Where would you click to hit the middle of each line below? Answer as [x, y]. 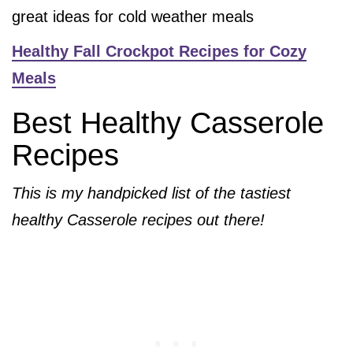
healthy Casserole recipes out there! [138, 220]
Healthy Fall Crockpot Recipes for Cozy [159, 52]
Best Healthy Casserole [168, 123]
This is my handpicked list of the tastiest [151, 193]
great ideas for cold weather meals [133, 17]
